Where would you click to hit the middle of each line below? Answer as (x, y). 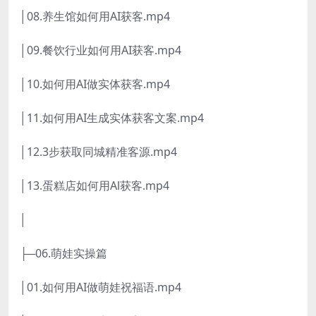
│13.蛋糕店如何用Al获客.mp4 (95, 186)
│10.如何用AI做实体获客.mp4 (95, 84)
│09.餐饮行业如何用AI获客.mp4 (101, 50)
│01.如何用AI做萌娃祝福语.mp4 (101, 287)
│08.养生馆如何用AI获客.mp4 (95, 17)
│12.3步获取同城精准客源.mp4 (98, 152)
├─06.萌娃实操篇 (63, 254)
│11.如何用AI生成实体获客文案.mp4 (112, 118)
